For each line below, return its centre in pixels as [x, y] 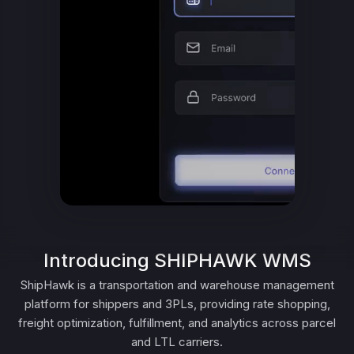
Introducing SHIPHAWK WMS [177, 260]
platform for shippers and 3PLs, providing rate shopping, [177, 304]
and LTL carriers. [177, 342]
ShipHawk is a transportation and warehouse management [177, 285]
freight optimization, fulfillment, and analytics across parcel [177, 323]
